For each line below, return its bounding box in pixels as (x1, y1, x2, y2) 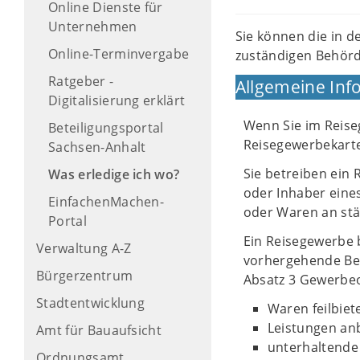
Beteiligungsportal (48, 119, 164, 137)
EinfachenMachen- (48, 193, 165, 211)
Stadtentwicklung (36, 294, 145, 312)
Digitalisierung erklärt (48, 92, 186, 109)
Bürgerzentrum (36, 267, 133, 284)
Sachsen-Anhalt (48, 138, 146, 156)
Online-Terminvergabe (48, 45, 190, 63)
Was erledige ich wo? (48, 166, 180, 183)
